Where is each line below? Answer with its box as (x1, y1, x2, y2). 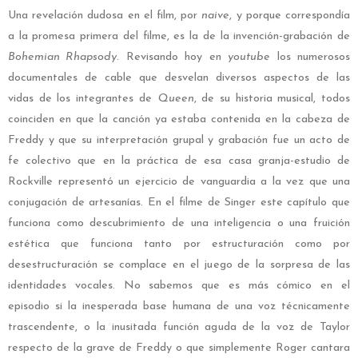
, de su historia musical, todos (193, 93, 350, 105)
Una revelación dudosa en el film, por (8, 10, 202, 22)
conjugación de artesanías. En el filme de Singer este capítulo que (8, 197, 350, 209)
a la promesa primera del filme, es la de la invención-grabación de (8, 30, 350, 43)
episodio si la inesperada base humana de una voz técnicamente (8, 300, 350, 313)
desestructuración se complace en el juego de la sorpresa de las (8, 259, 350, 272)
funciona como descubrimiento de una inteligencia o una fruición (8, 217, 350, 230)
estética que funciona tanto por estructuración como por (8, 238, 350, 251)
